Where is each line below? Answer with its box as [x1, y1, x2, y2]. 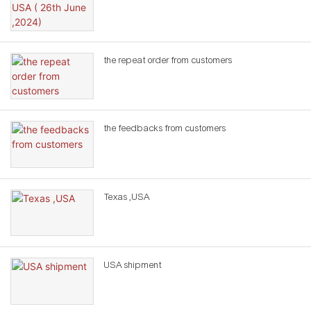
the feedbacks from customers [104, 123, 226, 135]
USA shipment [104, 260, 162, 271]
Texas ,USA [104, 191, 150, 203]
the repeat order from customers [104, 54, 233, 66]
